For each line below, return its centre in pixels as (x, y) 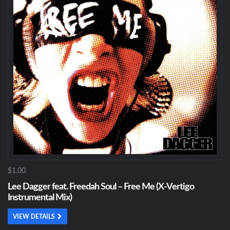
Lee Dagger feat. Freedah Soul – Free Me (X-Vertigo (101, 187)
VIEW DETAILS (34, 217)
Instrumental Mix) (40, 198)
